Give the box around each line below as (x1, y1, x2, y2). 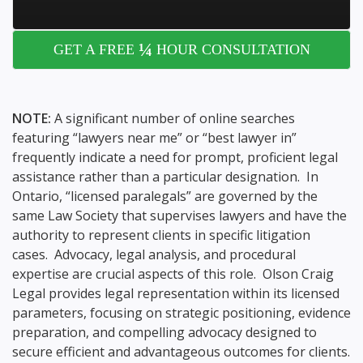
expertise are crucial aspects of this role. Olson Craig (12, 264, 334, 283)
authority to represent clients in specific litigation (12, 225, 310, 244)
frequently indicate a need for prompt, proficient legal (12, 147, 338, 166)
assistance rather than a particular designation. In (12, 167, 318, 186)
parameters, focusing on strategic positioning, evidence (12, 303, 351, 322)
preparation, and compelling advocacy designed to (12, 322, 317, 341)
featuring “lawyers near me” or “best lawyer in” (12, 128, 297, 147)
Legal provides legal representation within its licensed (12, 284, 340, 302)
